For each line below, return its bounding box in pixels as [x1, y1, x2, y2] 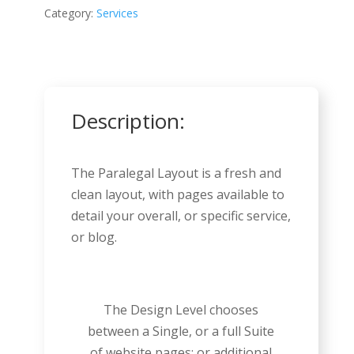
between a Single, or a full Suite [88, 322, 275, 340]
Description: [71, 106, 186, 135]
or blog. [71, 228, 118, 246]
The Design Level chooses [104, 300, 259, 318]
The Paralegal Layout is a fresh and [71, 164, 282, 182]
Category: [43, 5, 96, 21]
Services [96, 5, 138, 21]
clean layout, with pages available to [71, 185, 285, 203]
